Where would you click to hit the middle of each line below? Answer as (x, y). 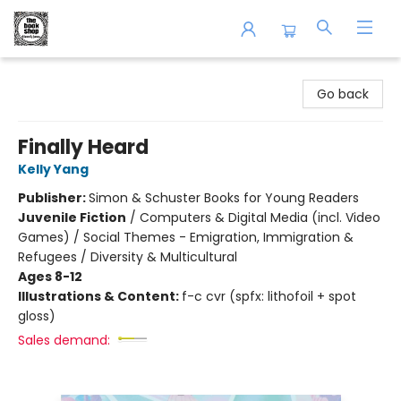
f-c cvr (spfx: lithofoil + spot (269, 296)
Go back (343, 94)
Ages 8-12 (50, 277)
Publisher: (53, 198)
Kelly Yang (53, 169)
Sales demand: (64, 340)
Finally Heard (83, 147)
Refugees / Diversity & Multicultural (128, 257)
